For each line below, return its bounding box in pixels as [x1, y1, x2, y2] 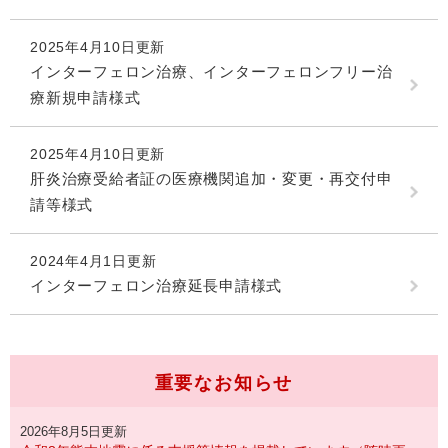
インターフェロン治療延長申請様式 [30, 277, 282, 295]
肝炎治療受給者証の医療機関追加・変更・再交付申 [30, 170, 393, 188]
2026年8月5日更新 [20, 424, 127, 440]
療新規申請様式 [30, 89, 141, 107]
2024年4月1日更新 [30, 253, 157, 270]
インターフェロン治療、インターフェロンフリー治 [30, 63, 393, 81]
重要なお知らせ [154, 373, 294, 394]
